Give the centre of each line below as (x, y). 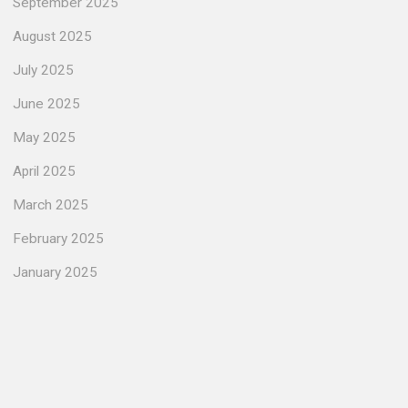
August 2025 (52, 36)
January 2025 (55, 272)
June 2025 (46, 104)
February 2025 (58, 239)
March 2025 (51, 205)
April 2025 (44, 171)
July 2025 (43, 70)
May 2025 (44, 138)
